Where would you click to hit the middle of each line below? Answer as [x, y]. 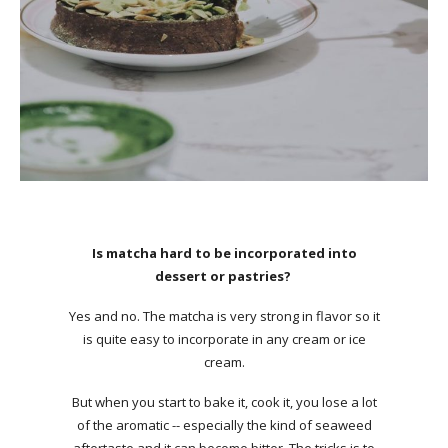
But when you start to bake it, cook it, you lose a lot [224, 401]
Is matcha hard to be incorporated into [224, 252]
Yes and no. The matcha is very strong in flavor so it [224, 315]
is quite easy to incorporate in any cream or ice [224, 338]
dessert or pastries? [224, 275]
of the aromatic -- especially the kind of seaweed [224, 424]
